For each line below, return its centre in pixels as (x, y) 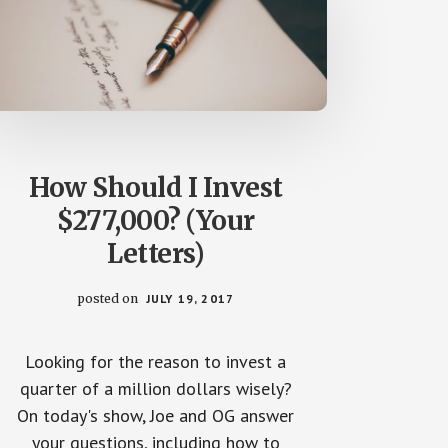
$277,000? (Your (156, 220)
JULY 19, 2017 (190, 298)
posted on (109, 298)
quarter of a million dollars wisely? (155, 388)
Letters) (156, 253)
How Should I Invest (156, 187)
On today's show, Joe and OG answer (156, 415)
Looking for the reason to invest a (156, 361)
